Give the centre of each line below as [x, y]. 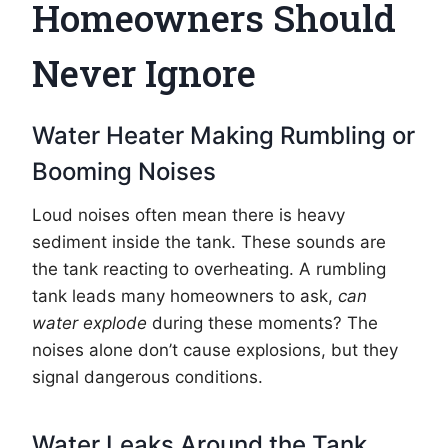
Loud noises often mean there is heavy [188, 215]
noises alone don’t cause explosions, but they [215, 350]
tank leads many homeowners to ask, [185, 296]
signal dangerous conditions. [147, 377]
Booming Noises [124, 172]
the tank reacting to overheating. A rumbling [209, 269]
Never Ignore [144, 73]
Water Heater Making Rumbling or [223, 136]
